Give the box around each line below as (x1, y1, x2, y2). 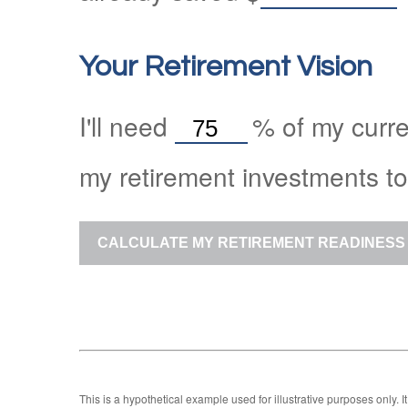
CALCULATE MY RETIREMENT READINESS (97, 234, 405, 250)
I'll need (79, 107, 175, 144)
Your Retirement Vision (79, 51, 372, 82)
